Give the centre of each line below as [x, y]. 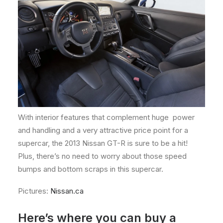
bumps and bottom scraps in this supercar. [91, 169]
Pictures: [34, 191]
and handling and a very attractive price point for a [103, 130]
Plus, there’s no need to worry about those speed [102, 156]
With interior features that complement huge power [106, 117]
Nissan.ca [67, 191]
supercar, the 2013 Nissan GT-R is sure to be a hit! [103, 143]
